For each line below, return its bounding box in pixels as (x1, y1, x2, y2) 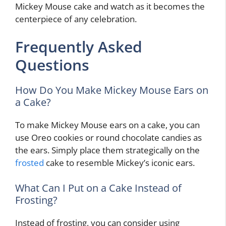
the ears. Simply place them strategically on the (15, 144, 200, 156)
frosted (15, 157, 44, 169)
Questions (15, 54, 89, 76)
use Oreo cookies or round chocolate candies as (15, 132, 202, 144)
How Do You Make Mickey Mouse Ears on (15, 83, 208, 97)
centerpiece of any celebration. (15, 13, 137, 25)
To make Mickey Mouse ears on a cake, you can (15, 119, 200, 131)
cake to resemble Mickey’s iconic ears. (44, 157, 195, 169)
